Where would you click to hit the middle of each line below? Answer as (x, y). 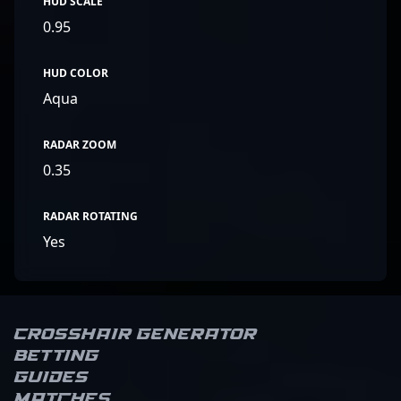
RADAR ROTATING (90, 216)
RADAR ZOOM (80, 145)
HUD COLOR (76, 73)
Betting (57, 356)
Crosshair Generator (136, 335)
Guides (51, 378)
